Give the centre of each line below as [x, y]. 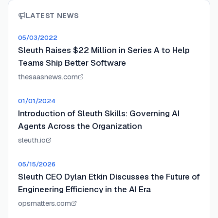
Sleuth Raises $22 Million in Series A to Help [104, 50]
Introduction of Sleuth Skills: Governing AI [99, 113]
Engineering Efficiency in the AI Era [84, 189]
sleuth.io [32, 140]
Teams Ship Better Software [72, 63]
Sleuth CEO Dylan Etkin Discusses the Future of [109, 177]
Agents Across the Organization [80, 126]
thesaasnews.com [48, 77]
